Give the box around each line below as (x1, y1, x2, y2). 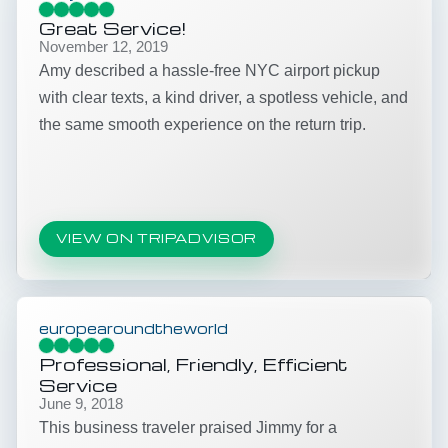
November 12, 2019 (39, 38, 168, 55)
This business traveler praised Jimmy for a (39, 418, 337, 436)
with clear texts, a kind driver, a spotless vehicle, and (39, 88, 408, 106)
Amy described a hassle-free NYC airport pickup (39, 61, 380, 79)
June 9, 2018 (39, 395, 123, 412)
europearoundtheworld (39, 318, 228, 337)
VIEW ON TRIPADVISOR (55, 230, 257, 247)
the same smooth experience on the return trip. (39, 115, 366, 133)
